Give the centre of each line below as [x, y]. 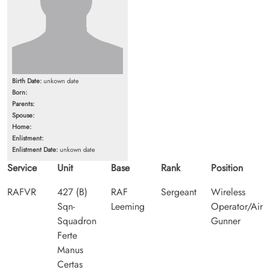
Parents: [23, 103]
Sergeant [179, 192]
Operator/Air [237, 206]
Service [22, 168]
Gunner [226, 221]
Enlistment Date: [35, 149]
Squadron [77, 221]
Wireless [228, 192]
